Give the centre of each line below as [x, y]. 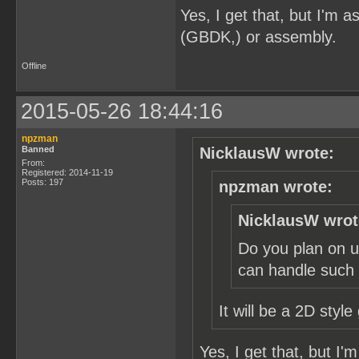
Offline [34, 66]
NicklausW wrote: [267, 153]
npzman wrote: [276, 187]
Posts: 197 [42, 182]
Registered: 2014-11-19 [67, 172]
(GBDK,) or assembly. [258, 37]
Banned [38, 149]
